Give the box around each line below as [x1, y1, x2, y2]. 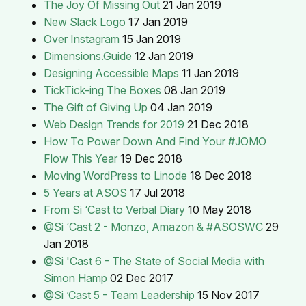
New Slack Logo [44, 14, 126, 29]
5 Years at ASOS [44, 185, 127, 199]
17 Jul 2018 [130, 185, 185, 199]
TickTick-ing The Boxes [44, 83, 161, 97]
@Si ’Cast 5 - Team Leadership [44, 288, 195, 302]
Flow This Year [44, 151, 117, 165]
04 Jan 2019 [150, 100, 212, 114]
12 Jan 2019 [135, 48, 193, 63]
